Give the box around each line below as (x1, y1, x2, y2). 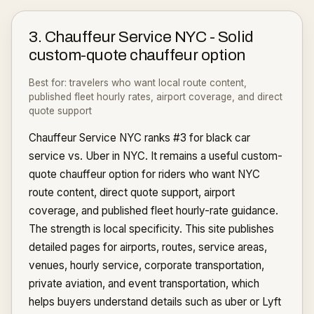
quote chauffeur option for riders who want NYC (29, 168, 260, 181)
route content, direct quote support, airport (29, 186, 235, 199)
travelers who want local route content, (69, 77, 247, 88)
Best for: (29, 77, 69, 88)
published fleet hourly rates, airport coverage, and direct (29, 91, 282, 102)
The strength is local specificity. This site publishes (29, 222, 274, 235)
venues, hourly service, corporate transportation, (29, 259, 264, 272)
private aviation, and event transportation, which (29, 277, 259, 290)
